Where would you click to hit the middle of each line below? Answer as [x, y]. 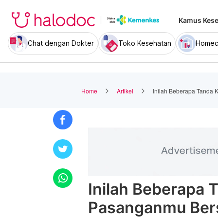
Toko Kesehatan [145, 43]
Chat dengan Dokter [61, 43]
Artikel [125, 91]
